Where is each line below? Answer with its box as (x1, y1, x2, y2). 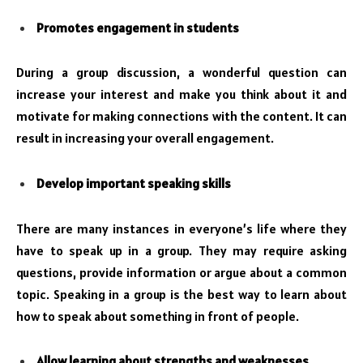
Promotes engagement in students (36, 19, 239, 36)
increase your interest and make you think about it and (16, 86, 347, 103)
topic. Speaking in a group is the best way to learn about (16, 285, 347, 302)
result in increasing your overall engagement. (16, 130, 274, 147)
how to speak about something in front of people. (16, 307, 299, 324)
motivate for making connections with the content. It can (16, 108, 347, 125)
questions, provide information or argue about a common (16, 263, 347, 280)
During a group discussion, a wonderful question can (16, 64, 347, 81)
